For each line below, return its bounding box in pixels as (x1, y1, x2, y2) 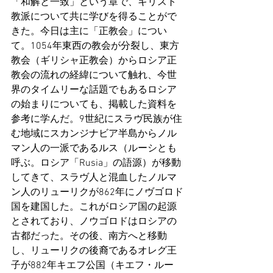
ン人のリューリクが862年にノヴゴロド (11, 186, 183, 199)
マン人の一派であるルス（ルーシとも (11, 143, 177, 155)
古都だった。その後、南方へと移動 (11, 230, 167, 243)
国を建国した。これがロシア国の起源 (11, 201, 177, 214)
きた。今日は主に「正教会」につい (11, 26, 167, 38)
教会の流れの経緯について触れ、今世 (11, 69, 177, 82)
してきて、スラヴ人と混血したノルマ (11, 172, 177, 185)
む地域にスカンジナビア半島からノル (11, 128, 177, 141)
